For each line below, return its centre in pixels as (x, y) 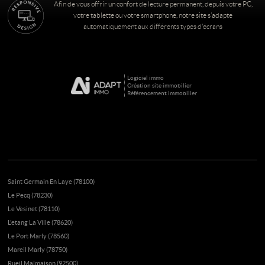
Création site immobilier (159, 85)
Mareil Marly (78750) (38, 250)
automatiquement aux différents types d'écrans (153, 27)
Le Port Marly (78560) (39, 236)
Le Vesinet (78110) (34, 209)
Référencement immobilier (162, 93)
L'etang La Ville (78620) (41, 222)
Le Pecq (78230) (30, 195)
